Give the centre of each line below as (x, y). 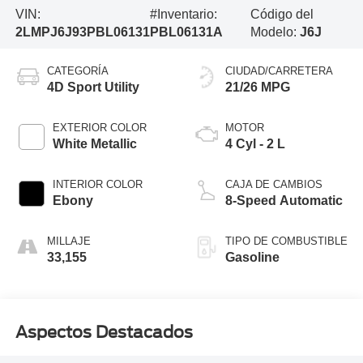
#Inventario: (183, 15)
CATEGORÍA (77, 71)
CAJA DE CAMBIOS (274, 185)
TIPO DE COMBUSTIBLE (286, 241)
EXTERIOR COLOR (99, 128)
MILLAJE (68, 241)
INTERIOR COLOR (97, 185)
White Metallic (94, 144)
